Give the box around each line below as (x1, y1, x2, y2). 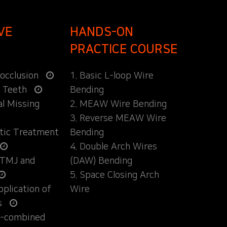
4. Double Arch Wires (70, 141, 158, 152)
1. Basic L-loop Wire (70, 70, 154, 81)
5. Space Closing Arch (70, 170, 160, 180)
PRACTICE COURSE (70, 42, 178, 56)
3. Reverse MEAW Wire (70, 113, 167, 124)
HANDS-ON (70, 25, 134, 39)
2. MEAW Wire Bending (70, 99, 167, 109)
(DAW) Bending (70, 156, 133, 166)
